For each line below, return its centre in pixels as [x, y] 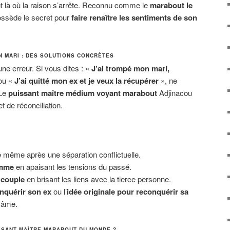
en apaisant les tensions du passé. [72, 167]
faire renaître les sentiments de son [134, 18]
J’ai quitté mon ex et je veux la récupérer [87, 80]
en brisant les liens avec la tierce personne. [98, 179]
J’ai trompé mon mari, [130, 68]
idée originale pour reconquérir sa [127, 192]
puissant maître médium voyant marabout [83, 93]
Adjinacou [175, 92]
